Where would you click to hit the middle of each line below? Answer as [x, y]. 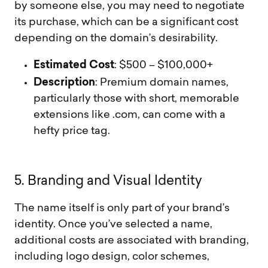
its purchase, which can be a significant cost [126, 22]
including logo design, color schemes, [112, 257]
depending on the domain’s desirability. [116, 38]
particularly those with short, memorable [136, 99]
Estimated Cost [74, 64]
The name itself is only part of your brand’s [122, 208]
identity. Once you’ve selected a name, [113, 224]
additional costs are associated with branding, [132, 240]
